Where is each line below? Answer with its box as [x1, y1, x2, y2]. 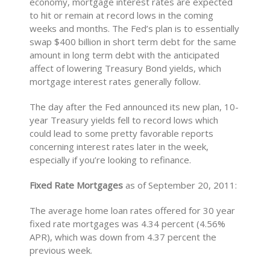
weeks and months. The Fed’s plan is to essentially [30, 22, 240, 34]
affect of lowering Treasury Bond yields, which [30, 62, 222, 74]
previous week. [30, 244, 93, 256]
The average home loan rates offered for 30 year [30, 204, 236, 216]
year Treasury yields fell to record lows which [30, 114, 219, 126]
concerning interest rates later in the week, [30, 140, 209, 152]
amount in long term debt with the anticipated [30, 49, 220, 61]
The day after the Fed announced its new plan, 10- [30, 101, 239, 113]
